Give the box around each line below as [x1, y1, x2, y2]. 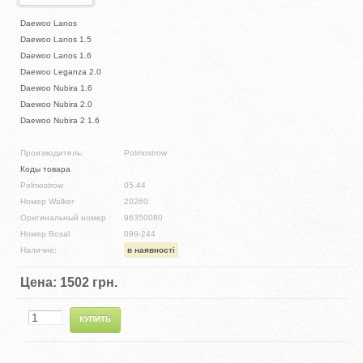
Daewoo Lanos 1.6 [20, 51, 92, 61]
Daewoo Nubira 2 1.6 [20, 116, 100, 126]
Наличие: [20, 246, 58, 255]
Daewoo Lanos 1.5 [20, 35, 92, 45]
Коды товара [20, 164, 71, 174]
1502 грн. [60, 275, 118, 290]
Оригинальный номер [20, 213, 107, 223]
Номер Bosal [20, 229, 70, 239]
